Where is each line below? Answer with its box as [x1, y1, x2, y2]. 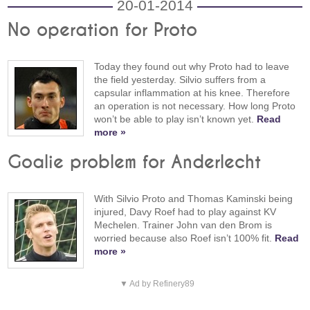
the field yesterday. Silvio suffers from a [94, 73, 266, 85]
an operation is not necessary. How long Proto [94, 100, 296, 111]
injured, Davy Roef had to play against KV [94, 206, 277, 217]
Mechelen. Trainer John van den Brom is [94, 219, 273, 230]
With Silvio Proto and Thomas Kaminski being [94, 192, 293, 204]
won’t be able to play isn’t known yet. [94, 113, 257, 125]
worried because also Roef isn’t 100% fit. [94, 232, 275, 244]
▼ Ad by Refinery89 [119, 278, 194, 289]
